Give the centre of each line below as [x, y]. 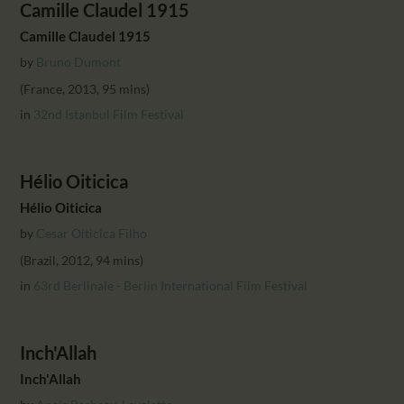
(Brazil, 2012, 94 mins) [82, 260]
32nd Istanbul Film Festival [109, 114]
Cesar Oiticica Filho [92, 233]
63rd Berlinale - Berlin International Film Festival [171, 285]
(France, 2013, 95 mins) [85, 88]
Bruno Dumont [79, 61]
